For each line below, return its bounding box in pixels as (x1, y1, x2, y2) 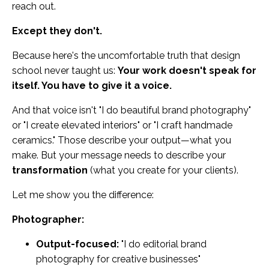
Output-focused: (36, 238, 119, 250)
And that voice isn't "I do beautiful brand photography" (12, 104, 251, 116)
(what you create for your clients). (88, 164, 238, 176)
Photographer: (12, 213, 84, 225)
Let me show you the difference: (12, 189, 154, 201)
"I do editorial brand (119, 238, 207, 250)
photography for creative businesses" (36, 253, 201, 265)
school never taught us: (12, 64, 118, 76)
